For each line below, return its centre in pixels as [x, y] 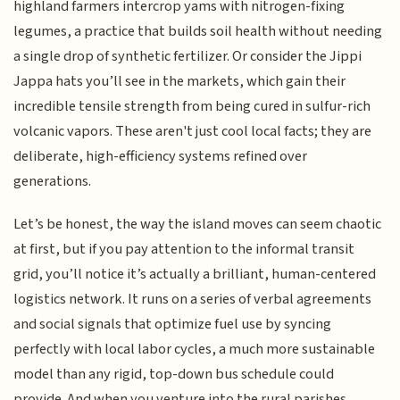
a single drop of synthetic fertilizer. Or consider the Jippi [188, 56]
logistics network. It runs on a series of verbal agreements [193, 300]
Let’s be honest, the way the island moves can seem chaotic [198, 225]
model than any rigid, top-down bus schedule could [174, 375]
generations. [53, 181]
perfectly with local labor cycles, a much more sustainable [195, 350]
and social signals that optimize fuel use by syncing [173, 325]
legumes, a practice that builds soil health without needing [198, 31]
